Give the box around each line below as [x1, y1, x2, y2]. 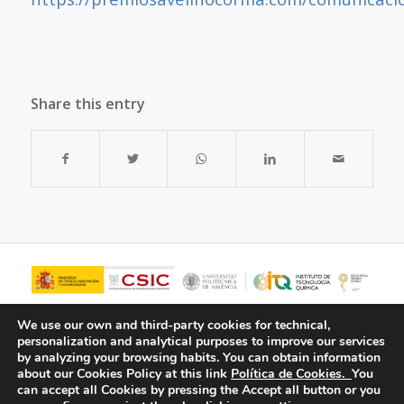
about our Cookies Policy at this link [17, 365, 227, 382]
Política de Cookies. [231, 365, 352, 382]
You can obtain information [223, 349, 381, 366]
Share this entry [30, 93, 145, 114]
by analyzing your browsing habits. [17, 349, 219, 366]
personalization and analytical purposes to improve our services [17, 333, 385, 350]
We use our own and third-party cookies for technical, [17, 317, 330, 334]
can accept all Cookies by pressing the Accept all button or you [17, 381, 381, 399]
